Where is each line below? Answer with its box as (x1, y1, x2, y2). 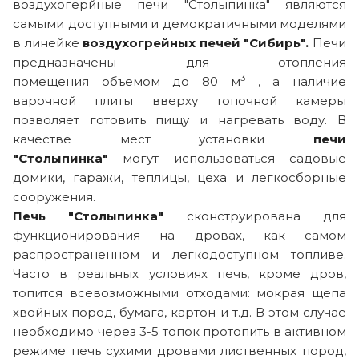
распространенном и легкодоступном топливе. (13, 246, 346, 262)
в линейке (13, 34, 83, 50)
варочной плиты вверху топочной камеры (13, 92, 346, 108)
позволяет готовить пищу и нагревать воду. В (13, 111, 346, 127)
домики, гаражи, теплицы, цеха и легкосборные (13, 169, 346, 185)
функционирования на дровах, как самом (13, 227, 346, 243)
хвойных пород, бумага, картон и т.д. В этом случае (13, 304, 346, 320)
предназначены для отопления (13, 54, 346, 70)
